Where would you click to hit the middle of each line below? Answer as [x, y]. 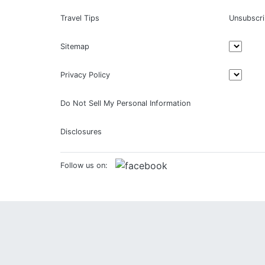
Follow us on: [84, 165]
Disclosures [81, 132]
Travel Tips [80, 18]
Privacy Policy [85, 75]
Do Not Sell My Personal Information [125, 103]
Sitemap [75, 46]
